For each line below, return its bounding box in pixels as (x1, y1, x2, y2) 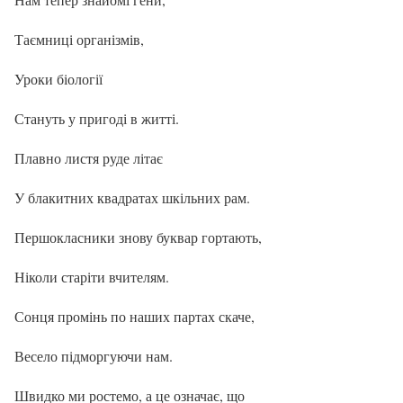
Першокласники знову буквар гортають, (14, 227, 262, 246)
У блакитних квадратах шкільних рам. (14, 187, 250, 207)
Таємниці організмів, (14, 29, 144, 49)
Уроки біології (14, 68, 103, 88)
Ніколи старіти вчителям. (14, 266, 169, 286)
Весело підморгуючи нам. (14, 345, 173, 365)
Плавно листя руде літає (14, 148, 163, 167)
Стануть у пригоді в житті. (14, 108, 179, 128)
